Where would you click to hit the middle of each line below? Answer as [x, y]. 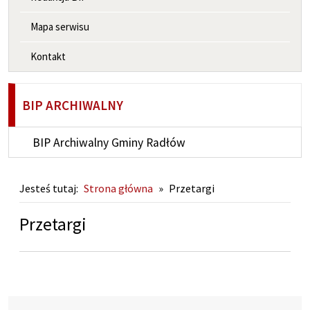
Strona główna [118, 189]
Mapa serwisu [60, 27]
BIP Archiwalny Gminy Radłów [109, 142]
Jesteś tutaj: [49, 189]
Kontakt [48, 57]
